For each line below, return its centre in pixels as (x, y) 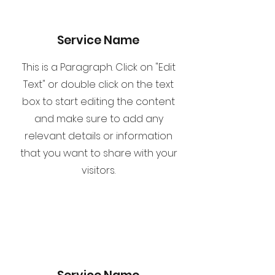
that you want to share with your (99, 153)
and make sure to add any (99, 119)
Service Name (98, 40)
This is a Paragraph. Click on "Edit (99, 67)
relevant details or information (99, 136)
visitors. (99, 170)
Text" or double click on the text (99, 84)
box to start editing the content (99, 102)
